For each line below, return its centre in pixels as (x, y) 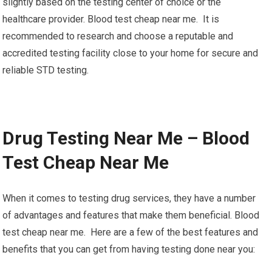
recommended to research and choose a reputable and (118, 36)
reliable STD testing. (46, 70)
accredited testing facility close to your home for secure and (131, 53)
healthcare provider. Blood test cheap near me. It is (111, 19)
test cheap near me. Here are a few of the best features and (131, 232)
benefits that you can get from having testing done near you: (129, 249)
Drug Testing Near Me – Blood (126, 138)
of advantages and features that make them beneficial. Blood (131, 215)
